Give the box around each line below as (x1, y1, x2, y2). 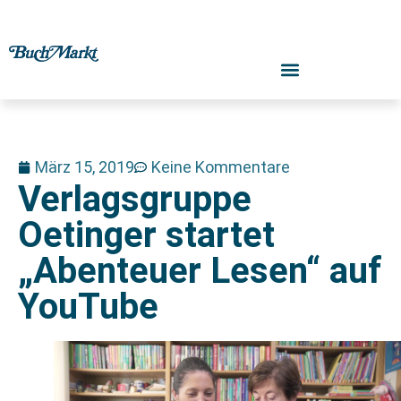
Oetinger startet (18, 214, 275, 256)
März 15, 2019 (35, 158, 134, 176)
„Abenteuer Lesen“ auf (18, 250, 382, 292)
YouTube (18, 286, 158, 328)
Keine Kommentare (151, 158, 290, 176)
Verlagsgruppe (18, 178, 252, 220)
